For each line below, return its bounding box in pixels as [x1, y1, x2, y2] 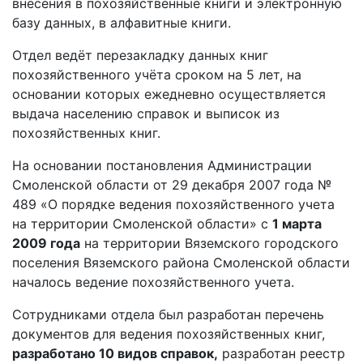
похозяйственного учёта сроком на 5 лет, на [12, 66, 301, 83]
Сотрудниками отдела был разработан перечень [12, 306, 324, 322]
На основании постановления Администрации [12, 157, 312, 173]
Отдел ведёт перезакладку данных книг [12, 47, 268, 63]
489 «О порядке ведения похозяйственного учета [12, 196, 335, 212]
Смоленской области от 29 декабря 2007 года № [12, 177, 331, 193]
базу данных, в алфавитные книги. [12, 15, 231, 31]
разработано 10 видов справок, [12, 345, 218, 361]
